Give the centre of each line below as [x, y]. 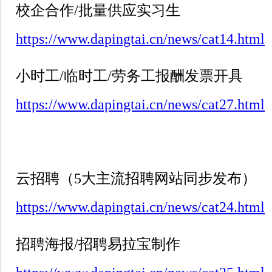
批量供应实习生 [129, 10]
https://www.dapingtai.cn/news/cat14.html [140, 39]
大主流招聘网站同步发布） [169, 178]
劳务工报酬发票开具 [177, 76]
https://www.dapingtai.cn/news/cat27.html [140, 104]
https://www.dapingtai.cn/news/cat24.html [140, 207]
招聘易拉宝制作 [129, 244]
